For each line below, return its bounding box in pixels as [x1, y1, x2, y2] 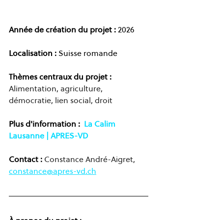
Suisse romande [56, 47, 117, 58]
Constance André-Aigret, [44, 153, 135, 165]
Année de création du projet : [9, 24, 116, 35]
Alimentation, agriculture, [9, 82, 105, 94]
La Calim [84, 118, 117, 129]
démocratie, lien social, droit [9, 94, 112, 106]
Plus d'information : [9, 118, 80, 129]
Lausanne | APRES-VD [9, 130, 90, 141]
